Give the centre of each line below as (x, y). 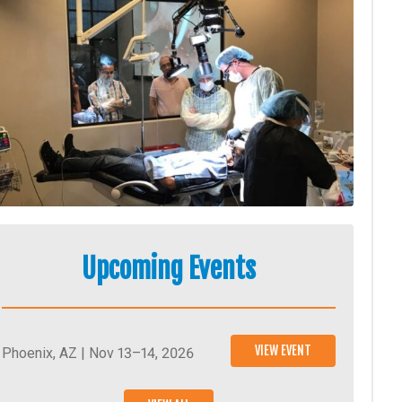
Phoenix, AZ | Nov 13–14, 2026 (98, 353)
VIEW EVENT (283, 351)
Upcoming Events (169, 269)
